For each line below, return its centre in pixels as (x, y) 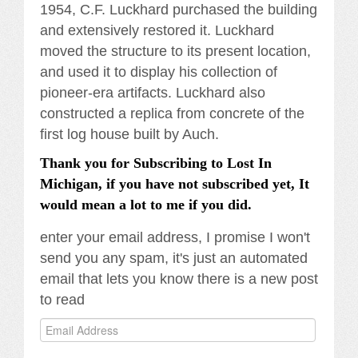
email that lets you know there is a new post (179, 278)
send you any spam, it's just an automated (174, 258)
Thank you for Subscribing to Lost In (156, 163)
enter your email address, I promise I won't (175, 237)
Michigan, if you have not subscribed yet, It (175, 183)
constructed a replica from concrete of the (172, 113)
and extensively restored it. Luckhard (157, 30)
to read (62, 299)
